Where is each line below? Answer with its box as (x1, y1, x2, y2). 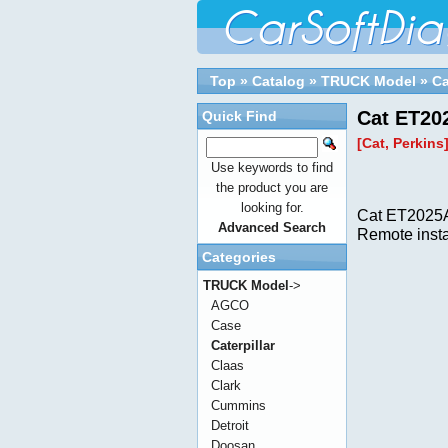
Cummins (211, 398, 266, 413)
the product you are (216, 180, 328, 195)
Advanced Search (218, 220, 326, 235)
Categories (202, 249, 276, 265)
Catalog (252, 73, 305, 89)
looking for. (240, 200, 304, 215)
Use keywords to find (211, 160, 333, 175)
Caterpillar (211, 338, 275, 353)
